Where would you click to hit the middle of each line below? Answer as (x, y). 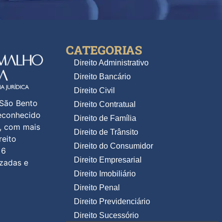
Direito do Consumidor (113, 146)
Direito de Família (105, 118)
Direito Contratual (105, 105)
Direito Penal (97, 188)
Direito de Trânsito (106, 132)
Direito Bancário (102, 77)
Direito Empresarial (108, 160)
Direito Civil (94, 91)
